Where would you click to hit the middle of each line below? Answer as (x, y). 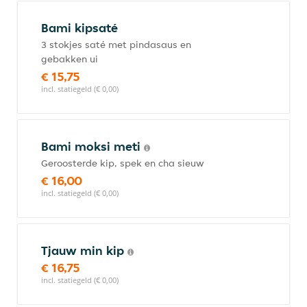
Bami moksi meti (93, 146)
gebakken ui (70, 59)
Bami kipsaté (79, 28)
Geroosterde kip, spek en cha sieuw (123, 163)
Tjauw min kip (84, 250)
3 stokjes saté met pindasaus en (116, 45)
